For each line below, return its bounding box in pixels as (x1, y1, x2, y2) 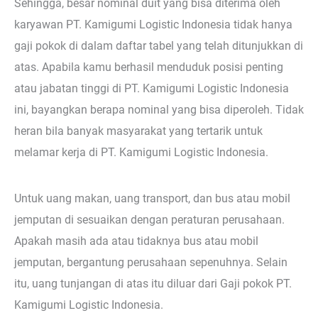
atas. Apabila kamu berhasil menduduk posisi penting (14, 60, 283, 74)
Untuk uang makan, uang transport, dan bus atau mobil (14, 191, 290, 205)
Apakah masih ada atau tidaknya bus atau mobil (14, 234, 258, 248)
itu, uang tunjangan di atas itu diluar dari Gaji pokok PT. (14, 276, 292, 290)
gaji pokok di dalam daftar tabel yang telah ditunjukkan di (14, 38, 303, 53)
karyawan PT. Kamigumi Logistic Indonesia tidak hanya (14, 17, 292, 31)
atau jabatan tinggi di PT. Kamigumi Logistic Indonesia (14, 81, 289, 95)
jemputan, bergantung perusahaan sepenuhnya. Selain (14, 255, 287, 269)
